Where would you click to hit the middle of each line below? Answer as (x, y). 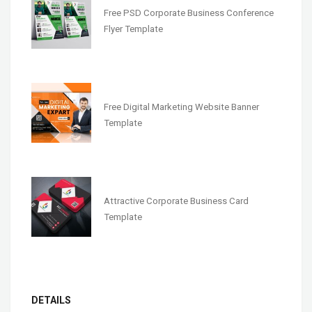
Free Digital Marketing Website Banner (181, 107)
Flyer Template (133, 29)
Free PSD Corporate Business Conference (188, 13)
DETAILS (51, 300)
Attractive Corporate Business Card (176, 201)
